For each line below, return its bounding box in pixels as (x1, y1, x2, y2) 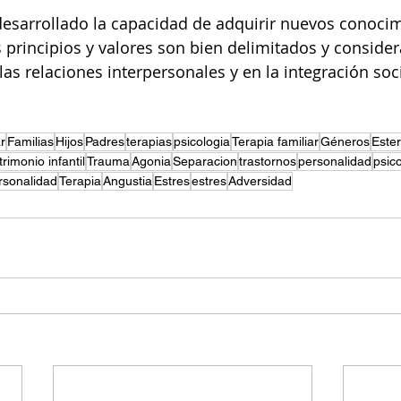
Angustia (103, 174, 152, 188)
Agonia (132, 154, 171, 168)
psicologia (174, 134, 230, 149)
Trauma (87, 154, 130, 168)
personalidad (298, 154, 371, 168)
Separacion (173, 154, 237, 168)
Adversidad (228, 174, 292, 188)
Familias (7, 134, 54, 149)
